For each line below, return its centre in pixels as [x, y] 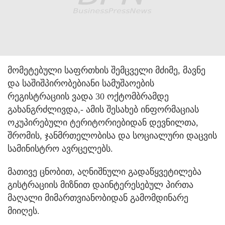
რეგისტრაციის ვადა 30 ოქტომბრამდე [88, 97]
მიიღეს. [24, 211]
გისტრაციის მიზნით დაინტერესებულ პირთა [100, 185]
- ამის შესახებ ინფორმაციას [140, 110]
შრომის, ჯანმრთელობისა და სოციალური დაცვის [112, 136]
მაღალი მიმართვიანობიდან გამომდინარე [98, 198]
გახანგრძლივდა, [44, 110]
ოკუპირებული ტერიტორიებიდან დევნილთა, [103, 123]
